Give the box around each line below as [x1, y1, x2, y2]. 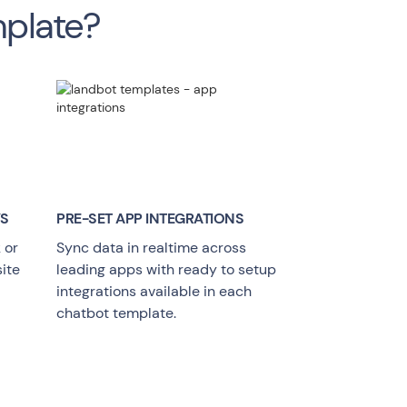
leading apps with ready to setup [56, 259, 276, 279]
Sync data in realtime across [56, 237, 246, 257]
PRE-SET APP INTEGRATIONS [56, 208, 243, 228]
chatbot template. [56, 303, 176, 323]
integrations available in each [56, 281, 252, 301]
